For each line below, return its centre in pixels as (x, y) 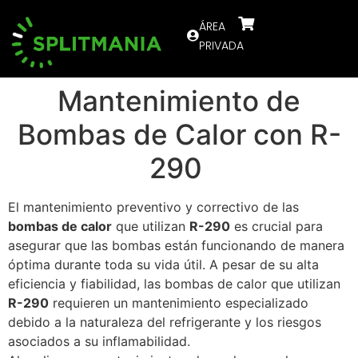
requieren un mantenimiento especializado (179, 303)
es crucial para (276, 227)
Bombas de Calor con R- (179, 135)
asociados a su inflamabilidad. (101, 342)
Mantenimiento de (179, 101)
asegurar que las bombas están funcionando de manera (176, 246)
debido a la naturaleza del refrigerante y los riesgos (165, 322)
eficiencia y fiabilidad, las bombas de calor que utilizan (174, 284)
